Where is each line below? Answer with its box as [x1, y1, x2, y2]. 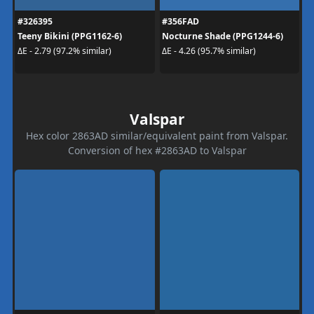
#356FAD [162, 15, 199, 27]
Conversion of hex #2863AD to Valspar [67, 143, 247, 157]
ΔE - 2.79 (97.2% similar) [17, 45, 111, 57]
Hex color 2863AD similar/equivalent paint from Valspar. [26, 128, 288, 142]
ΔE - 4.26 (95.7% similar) [162, 45, 256, 57]
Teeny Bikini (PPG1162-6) [17, 29, 122, 42]
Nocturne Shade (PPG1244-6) [162, 29, 283, 42]
